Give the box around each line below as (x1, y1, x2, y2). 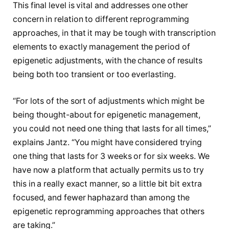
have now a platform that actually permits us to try (13, 165, 204, 175)
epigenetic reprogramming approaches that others (13, 207, 205, 217)
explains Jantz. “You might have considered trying (13, 138, 202, 148)
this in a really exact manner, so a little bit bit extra (13, 179, 202, 189)
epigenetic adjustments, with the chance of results (13, 56, 203, 66)
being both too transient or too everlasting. (13, 70, 176, 80)
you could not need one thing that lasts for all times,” (13, 124, 211, 134)
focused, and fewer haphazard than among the (13, 193, 190, 203)
